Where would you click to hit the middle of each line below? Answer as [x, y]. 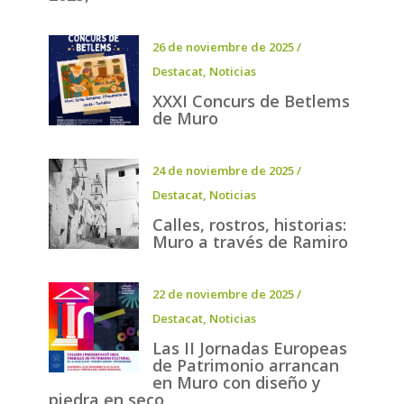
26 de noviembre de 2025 [223, 47]
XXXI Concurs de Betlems [251, 101]
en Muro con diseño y [236, 383]
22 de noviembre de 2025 [223, 294]
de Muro [185, 119]
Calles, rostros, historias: [249, 225]
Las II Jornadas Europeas [249, 349]
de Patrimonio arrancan [245, 366]
